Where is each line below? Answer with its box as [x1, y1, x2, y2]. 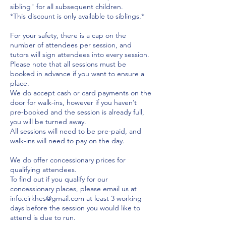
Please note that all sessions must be [10, 59, 126, 69]
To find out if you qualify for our [10, 174, 108, 184]
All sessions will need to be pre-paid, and [10, 126, 141, 136]
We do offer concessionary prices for [10, 155, 126, 164]
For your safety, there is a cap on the [10, 30, 126, 40]
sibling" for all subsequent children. [10, 2, 123, 11]
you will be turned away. [10, 117, 86, 126]
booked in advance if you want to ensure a [10, 69, 144, 78]
